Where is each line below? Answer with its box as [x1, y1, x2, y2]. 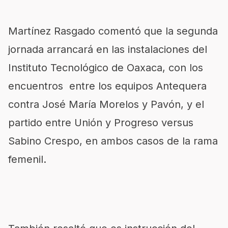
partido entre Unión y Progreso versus [8, 116, 196, 129]
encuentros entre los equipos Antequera [8, 79, 207, 92]
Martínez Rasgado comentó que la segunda [8, 24, 218, 37]
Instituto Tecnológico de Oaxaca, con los [8, 61, 203, 74]
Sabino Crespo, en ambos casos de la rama [8, 134, 218, 147]
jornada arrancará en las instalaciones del [8, 43, 207, 55]
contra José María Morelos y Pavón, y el [8, 98, 204, 110]
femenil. [8, 153, 46, 165]
